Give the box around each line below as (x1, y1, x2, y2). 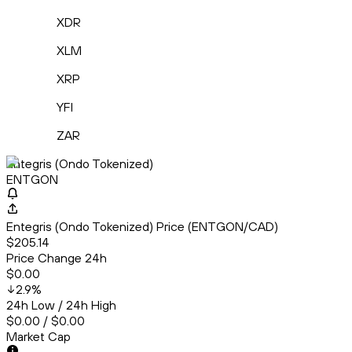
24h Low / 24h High (6, 297, 116, 313)
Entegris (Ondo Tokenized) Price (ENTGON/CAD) (6, 218, 278, 235)
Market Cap (6, 328, 71, 345)
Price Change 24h (6, 250, 107, 266)
